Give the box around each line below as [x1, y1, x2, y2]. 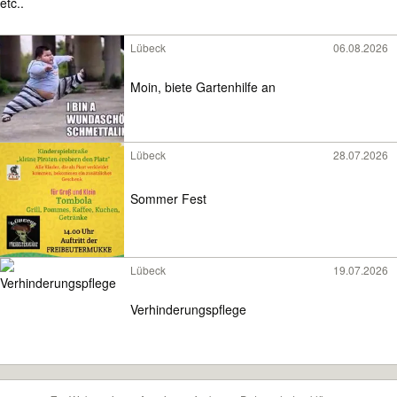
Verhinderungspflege [130, 300, 246, 319]
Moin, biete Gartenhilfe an [130, 78, 276, 97]
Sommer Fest [130, 189, 206, 207]
